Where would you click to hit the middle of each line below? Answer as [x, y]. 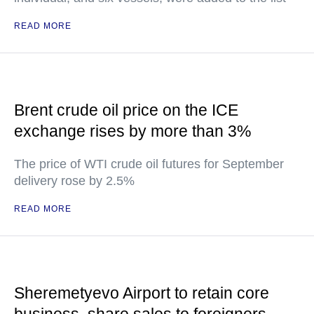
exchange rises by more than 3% [132, 131]
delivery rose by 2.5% [74, 181]
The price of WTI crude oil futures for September [149, 164]
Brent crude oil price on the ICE [126, 110]
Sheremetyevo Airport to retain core [142, 293]
